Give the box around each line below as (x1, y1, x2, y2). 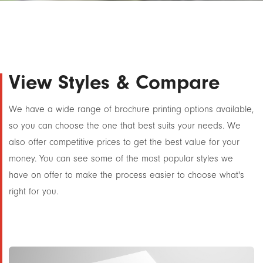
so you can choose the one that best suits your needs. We (9, 120, 241, 131)
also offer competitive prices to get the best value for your (9, 137, 240, 147)
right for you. (9, 186, 58, 197)
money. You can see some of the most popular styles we (9, 153, 233, 164)
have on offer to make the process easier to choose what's (9, 170, 244, 180)
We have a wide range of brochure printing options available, (9, 104, 254, 114)
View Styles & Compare (9, 70, 220, 94)
